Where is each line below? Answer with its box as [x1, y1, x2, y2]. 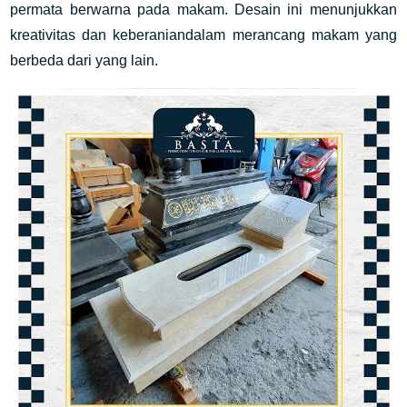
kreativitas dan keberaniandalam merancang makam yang [10, 27, 397, 43]
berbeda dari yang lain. [10, 53, 159, 68]
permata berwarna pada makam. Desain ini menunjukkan [10, 2, 397, 17]
